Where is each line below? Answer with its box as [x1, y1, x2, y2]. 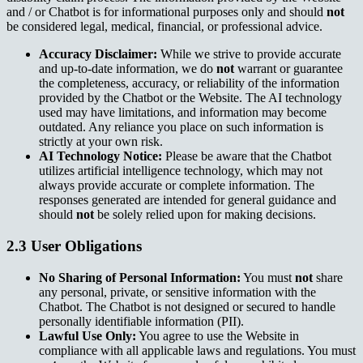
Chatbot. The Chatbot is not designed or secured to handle [39, 299, 335, 314]
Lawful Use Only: [39, 328, 136, 343]
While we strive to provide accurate [157, 47, 341, 62]
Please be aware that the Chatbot [162, 149, 331, 164]
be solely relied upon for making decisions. [94, 207, 316, 222]
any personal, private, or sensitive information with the [39, 284, 316, 299]
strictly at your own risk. [39, 135, 163, 149]
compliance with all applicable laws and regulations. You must [39, 343, 356, 357]
